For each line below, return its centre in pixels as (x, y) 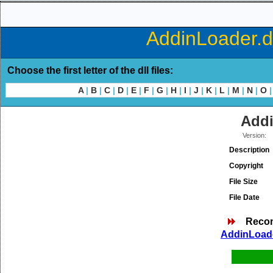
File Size (243, 182)
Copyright (246, 166)
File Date (244, 197)
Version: (254, 135)
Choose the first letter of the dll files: (90, 70)
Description (249, 150)
